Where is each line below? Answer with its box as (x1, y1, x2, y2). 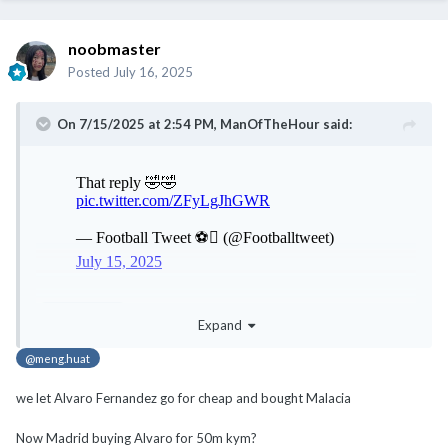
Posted (68, 63, 113, 80)
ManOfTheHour (220, 115, 320, 132)
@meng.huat (25, 351, 91, 366)
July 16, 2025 (113, 63, 193, 80)
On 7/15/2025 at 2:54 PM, (57, 115, 220, 132)
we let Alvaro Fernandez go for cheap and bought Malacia (16, 390, 351, 407)
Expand (197, 317, 248, 334)
